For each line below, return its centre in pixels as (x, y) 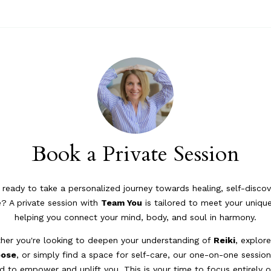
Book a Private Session (135, 154)
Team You (122, 203)
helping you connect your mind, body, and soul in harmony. (135, 217)
